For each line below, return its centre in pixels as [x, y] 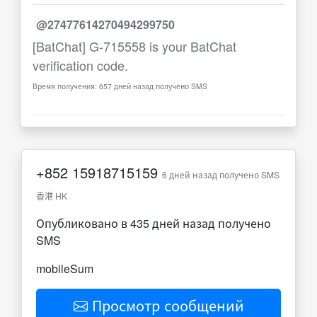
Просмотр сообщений [166, 305]
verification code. [80, 65]
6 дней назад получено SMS [221, 174]
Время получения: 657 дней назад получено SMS [120, 86]
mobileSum [65, 269]
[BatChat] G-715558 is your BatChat [134, 46]
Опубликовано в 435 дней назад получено [154, 223]
